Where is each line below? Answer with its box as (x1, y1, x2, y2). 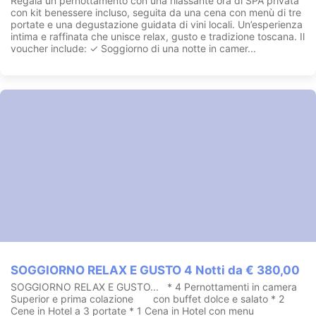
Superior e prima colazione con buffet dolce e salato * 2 (11, 292, 284, 305)
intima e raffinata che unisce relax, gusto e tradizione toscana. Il (11, 30, 305, 43)
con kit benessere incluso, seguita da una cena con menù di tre (11, 6, 301, 19)
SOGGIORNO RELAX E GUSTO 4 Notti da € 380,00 (11, 262, 300, 277)
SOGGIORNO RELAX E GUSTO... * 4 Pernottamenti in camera (11, 280, 297, 293)
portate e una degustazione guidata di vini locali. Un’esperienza (11, 18, 303, 31)
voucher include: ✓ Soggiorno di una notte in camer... (11, 42, 256, 55)
